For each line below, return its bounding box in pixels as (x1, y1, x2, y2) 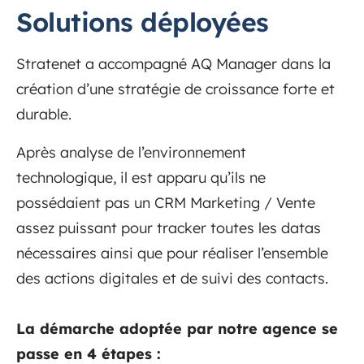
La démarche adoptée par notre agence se (16, 318, 338, 338)
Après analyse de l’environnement (16, 142, 246, 162)
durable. (16, 104, 71, 123)
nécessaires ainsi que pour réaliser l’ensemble (16, 243, 328, 262)
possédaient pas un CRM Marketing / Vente (16, 193, 315, 212)
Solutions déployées (16, 5, 269, 38)
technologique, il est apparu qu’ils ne (16, 167, 266, 187)
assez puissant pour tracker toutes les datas (16, 218, 321, 237)
